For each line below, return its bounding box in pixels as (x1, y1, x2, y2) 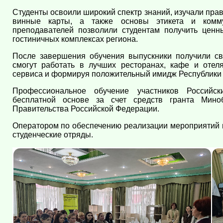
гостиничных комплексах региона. (12, 35, 138, 44)
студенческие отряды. (12, 130, 93, 139)
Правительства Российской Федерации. (12, 105, 159, 113)
